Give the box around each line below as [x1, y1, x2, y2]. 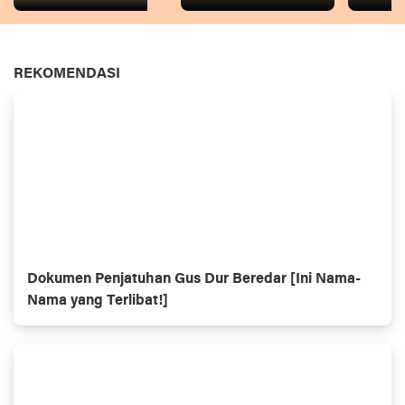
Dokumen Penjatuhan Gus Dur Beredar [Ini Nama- [27, 272, 361, 287]
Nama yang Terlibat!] [27, 294, 168, 309]
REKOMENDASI [14, 67, 120, 82]
